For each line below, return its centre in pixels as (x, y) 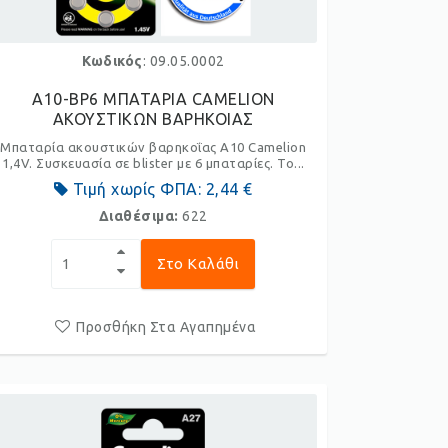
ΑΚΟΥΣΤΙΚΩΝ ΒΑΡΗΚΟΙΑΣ (153, 119)
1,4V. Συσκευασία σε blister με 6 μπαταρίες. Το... (153, 163)
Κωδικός (112, 61)
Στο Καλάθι (198, 263)
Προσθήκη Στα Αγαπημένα (166, 327)
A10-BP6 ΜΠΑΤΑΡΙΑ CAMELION (153, 99)
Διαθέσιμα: (140, 216)
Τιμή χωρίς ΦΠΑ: (137, 189)
